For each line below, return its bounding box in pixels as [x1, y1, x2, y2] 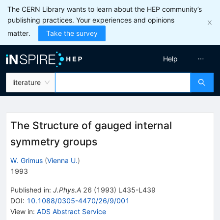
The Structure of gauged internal [10, 119, 172, 132]
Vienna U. [47, 156, 78, 165]
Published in [10, 185, 49, 194]
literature [12, 78, 41, 86]
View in [10, 207, 33, 216]
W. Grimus [10, 156, 43, 165]
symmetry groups [10, 136, 97, 148]
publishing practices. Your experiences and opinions [7, 16, 174, 24]
